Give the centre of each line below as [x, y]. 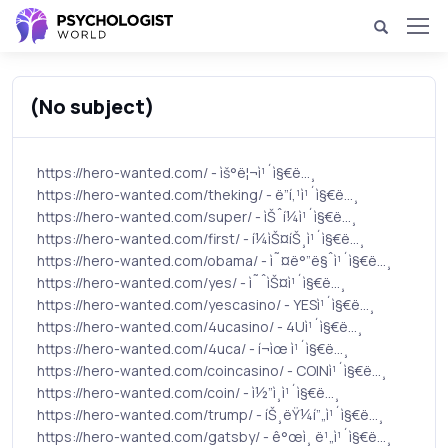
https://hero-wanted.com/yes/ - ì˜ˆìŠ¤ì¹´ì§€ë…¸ [191, 282]
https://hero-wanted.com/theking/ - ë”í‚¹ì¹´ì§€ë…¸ [198, 194]
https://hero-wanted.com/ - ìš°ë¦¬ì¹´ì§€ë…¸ [176, 172]
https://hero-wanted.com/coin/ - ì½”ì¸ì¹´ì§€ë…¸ [188, 392]
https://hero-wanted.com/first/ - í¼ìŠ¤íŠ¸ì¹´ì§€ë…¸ [201, 238]
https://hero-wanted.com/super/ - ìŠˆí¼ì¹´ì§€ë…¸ [197, 216]
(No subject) [92, 106]
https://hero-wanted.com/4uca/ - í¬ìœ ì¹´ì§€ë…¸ [193, 348]
